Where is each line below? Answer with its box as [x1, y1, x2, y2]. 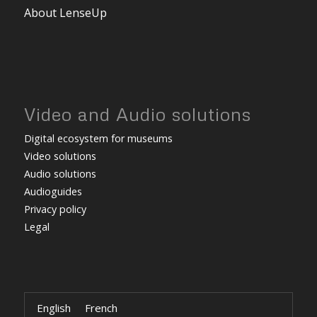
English [36, 301, 71, 316]
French [84, 301, 117, 316]
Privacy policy [23, 202, 86, 216]
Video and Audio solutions [23, 102, 251, 125]
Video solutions [23, 149, 96, 163]
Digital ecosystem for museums [23, 131, 173, 145]
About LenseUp [23, 5, 107, 21]
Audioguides [23, 184, 82, 198]
